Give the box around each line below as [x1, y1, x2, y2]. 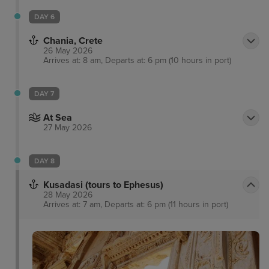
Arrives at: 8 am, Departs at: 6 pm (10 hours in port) [43, 55, 231, 66]
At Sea [43, 112, 72, 124]
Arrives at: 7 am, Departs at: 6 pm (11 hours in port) [43, 199, 228, 210]
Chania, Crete [43, 35, 103, 47]
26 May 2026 [43, 46, 92, 56]
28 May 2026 [43, 190, 92, 201]
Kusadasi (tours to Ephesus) [43, 179, 163, 192]
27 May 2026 [43, 122, 92, 133]
